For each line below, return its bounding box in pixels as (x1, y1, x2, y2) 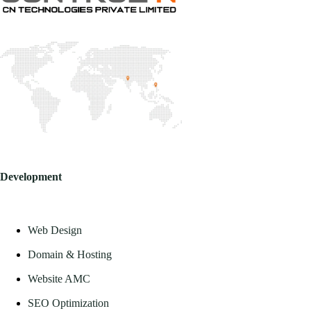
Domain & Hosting (28, 248, 112, 260)
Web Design (28, 224, 82, 236)
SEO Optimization (28, 296, 109, 309)
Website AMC (28, 272, 90, 285)
